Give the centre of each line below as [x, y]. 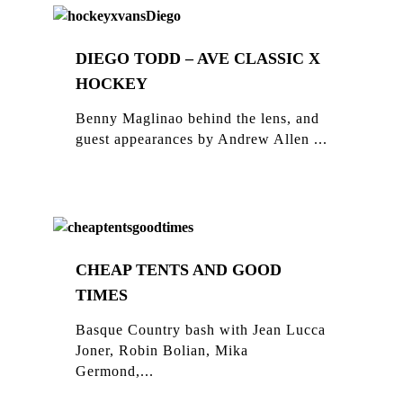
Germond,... [115, 371]
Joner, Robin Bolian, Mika [162, 350]
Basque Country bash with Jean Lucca [201, 329]
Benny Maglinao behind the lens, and [197, 118]
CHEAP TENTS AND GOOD [179, 269]
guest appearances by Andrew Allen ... [201, 139]
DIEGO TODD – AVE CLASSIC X [198, 58]
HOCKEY [112, 83]
